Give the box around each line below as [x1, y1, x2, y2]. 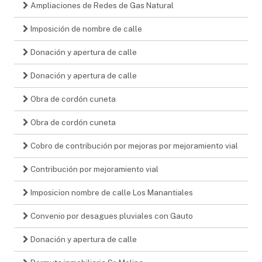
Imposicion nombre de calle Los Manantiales [29, 187, 193, 197]
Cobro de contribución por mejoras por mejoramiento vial [29, 140, 238, 150]
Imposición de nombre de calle [29, 23, 142, 33]
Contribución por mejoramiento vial [29, 164, 158, 174]
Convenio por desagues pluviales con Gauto [29, 211, 193, 220]
